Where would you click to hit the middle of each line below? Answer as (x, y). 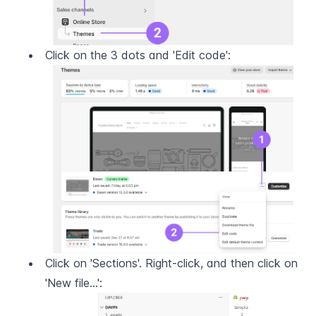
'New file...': (74, 283)
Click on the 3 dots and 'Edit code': (138, 55)
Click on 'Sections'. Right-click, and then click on (171, 263)
